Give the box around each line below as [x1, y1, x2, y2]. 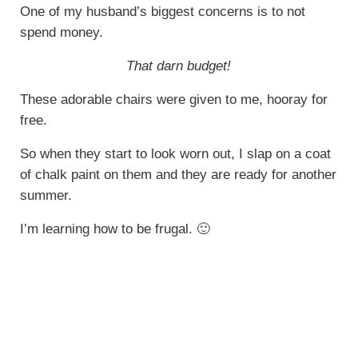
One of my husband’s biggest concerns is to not [19, 4, 305, 20]
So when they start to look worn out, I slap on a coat [19, 146, 331, 162]
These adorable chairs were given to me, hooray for [19, 92, 328, 108]
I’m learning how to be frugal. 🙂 [19, 221, 210, 237]
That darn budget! [126, 58, 232, 74]
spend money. [19, 25, 103, 41]
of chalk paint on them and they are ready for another [19, 167, 336, 183]
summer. [19, 188, 72, 204]
